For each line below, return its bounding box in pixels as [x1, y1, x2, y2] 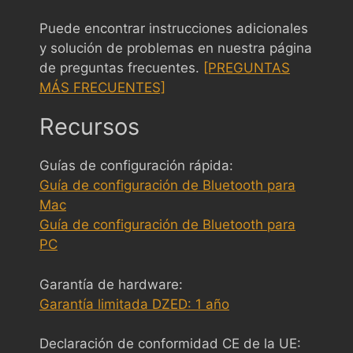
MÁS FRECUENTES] [39, 80, 165, 95]
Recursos [39, 113, 139, 140]
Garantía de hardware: [39, 276, 183, 292]
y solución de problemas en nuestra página [39, 40, 312, 56]
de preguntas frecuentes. [39, 60, 203, 76]
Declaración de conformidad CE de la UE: [39, 336, 301, 351]
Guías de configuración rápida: [39, 158, 233, 173]
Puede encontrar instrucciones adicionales [39, 20, 308, 36]
